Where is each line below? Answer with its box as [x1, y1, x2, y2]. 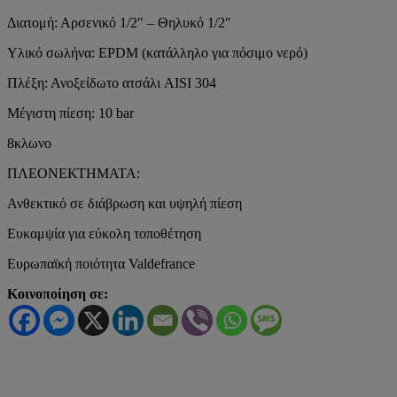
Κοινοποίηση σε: [7, 285, 108, 301]
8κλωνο [7, 135, 51, 151]
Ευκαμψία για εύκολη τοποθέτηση [7, 225, 201, 241]
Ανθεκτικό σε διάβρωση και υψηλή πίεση [7, 195, 242, 211]
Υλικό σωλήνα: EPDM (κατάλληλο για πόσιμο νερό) [7, 44, 307, 60]
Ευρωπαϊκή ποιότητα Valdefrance [7, 255, 195, 271]
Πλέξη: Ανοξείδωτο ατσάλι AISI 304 [7, 74, 216, 90]
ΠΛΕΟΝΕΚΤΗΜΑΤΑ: [7, 165, 140, 181]
